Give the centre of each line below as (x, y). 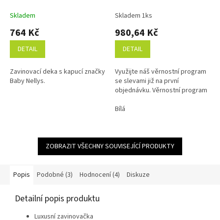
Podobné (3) (55, 175)
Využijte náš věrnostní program (161, 71)
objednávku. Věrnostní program (161, 90)
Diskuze (138, 175)
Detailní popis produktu (57, 198)
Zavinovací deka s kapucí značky (57, 71)
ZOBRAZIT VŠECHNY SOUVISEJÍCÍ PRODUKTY (110, 146)
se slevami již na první (147, 81)
